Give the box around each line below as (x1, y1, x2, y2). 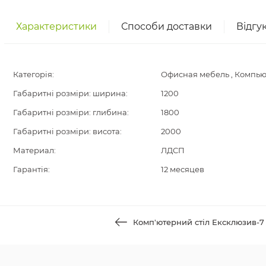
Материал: (13, 145, 56, 155)
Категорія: (13, 69, 54, 79)
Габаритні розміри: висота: (13, 126, 122, 136)
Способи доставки (121, 20, 212, 32)
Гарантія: (13, 164, 50, 174)
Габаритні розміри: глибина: (13, 107, 129, 117)
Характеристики (16, 20, 97, 32)
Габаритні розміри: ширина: (13, 88, 128, 98)
